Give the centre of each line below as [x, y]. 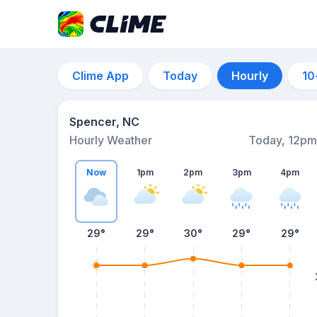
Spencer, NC [104, 122]
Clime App [100, 76]
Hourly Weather [111, 140]
